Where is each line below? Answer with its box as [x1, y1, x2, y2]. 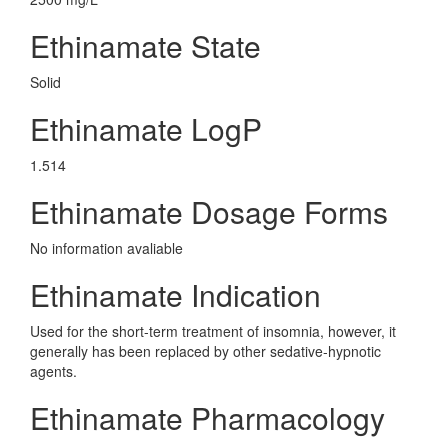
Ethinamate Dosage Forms [30, 190, 388, 233]
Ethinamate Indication [30, 273, 321, 316]
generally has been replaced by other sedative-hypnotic [30, 341, 381, 361]
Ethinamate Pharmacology [30, 396, 385, 439]
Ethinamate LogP [30, 107, 262, 150]
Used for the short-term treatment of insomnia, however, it [30, 321, 396, 341]
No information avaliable [30, 238, 183, 258]
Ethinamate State [30, 24, 261, 67]
